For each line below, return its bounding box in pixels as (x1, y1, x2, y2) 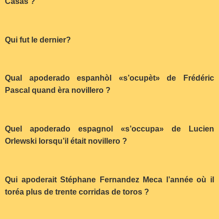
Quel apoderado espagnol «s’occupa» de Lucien (5, 125, 214, 133)
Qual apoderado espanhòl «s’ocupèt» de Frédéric (5, 74, 214, 83)
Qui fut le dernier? (5, 35, 71, 44)
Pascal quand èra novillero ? (5, 86, 110, 95)
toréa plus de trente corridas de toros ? (5, 188, 149, 197)
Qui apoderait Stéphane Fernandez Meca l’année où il (5, 175, 214, 184)
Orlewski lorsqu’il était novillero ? (5, 137, 127, 146)
